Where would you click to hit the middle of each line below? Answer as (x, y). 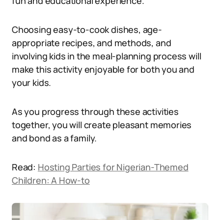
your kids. (32, 82)
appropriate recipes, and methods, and (92, 43)
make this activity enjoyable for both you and (103, 69)
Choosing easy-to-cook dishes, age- (87, 29)
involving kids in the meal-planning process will (107, 56)
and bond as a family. (55, 138)
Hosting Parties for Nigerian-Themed (113, 167)
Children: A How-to (51, 180)
